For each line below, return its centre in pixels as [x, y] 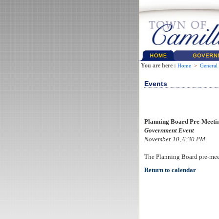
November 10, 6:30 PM [175, 139]
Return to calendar [170, 170]
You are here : [158, 66]
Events [155, 84]
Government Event [169, 130]
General [208, 66]
